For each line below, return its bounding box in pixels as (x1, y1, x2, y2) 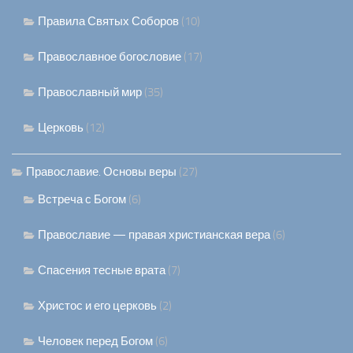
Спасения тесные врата (38, 263, 165, 278)
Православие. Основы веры (26, 165, 176, 180)
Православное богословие (38, 50, 181, 65)
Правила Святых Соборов (38, 14, 179, 29)
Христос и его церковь (38, 299, 157, 314)
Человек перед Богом (38, 334, 153, 349)
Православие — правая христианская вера (38, 228, 270, 243)
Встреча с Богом (38, 192, 126, 207)
